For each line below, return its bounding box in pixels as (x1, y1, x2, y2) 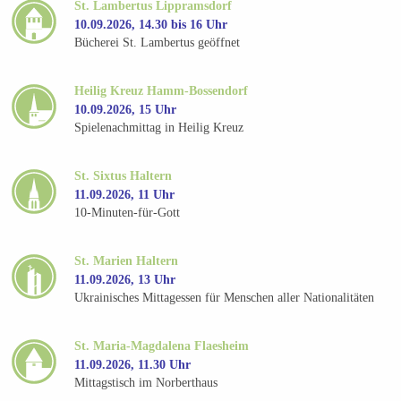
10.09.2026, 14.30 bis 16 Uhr (74, 17, 228, 31)
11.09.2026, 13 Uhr (74, 272, 176, 286)
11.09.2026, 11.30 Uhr (74, 357, 192, 371)
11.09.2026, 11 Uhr (74, 187, 175, 201)
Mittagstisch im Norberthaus (74, 376, 218, 390)
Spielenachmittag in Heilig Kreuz (74, 121, 244, 135)
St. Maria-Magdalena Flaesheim (74, 338, 250, 353)
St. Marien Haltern (74, 253, 179, 268)
